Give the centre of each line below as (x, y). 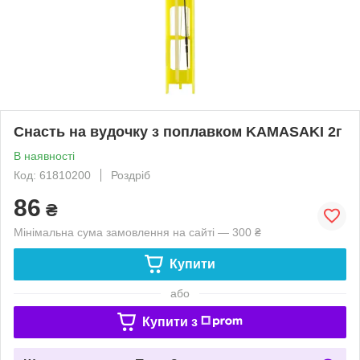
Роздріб (131, 175)
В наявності (44, 155)
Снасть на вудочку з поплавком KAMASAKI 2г (178, 131)
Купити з (170, 321)
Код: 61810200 (52, 175)
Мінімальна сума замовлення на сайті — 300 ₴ (137, 232)
